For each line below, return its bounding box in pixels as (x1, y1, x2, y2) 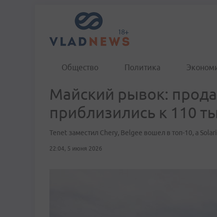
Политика (124, 63, 160, 72)
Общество (62, 63, 98, 72)
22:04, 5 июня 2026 (49, 145, 102, 152)
